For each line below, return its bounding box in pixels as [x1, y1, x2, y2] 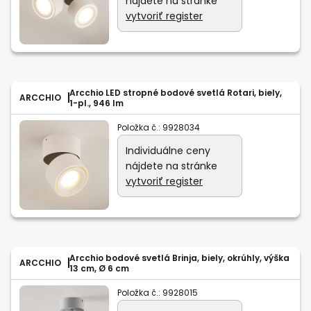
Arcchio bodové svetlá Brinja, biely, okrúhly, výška [69, 251, 289, 264]
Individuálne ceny [126, 143, 210, 158]
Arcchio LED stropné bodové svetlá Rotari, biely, [69, 86, 282, 99]
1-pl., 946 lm [69, 96, 124, 109]
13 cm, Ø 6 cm [69, 262, 129, 274]
